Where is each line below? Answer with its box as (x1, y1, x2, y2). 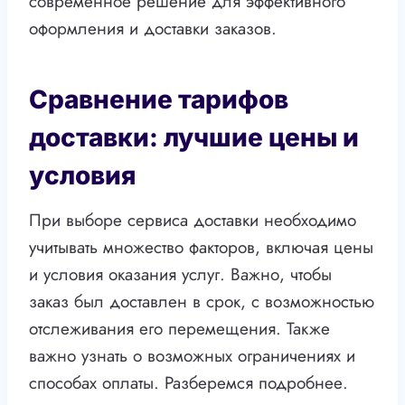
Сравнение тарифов (29, 84, 288, 116)
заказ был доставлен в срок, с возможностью (29, 289, 374, 315)
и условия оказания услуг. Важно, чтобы (29, 262, 332, 287)
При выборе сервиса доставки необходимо (29, 208, 356, 233)
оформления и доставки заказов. (29, 16, 277, 42)
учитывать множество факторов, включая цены (29, 235, 373, 260)
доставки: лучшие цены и (29, 122, 359, 154)
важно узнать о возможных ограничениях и (29, 344, 355, 369)
